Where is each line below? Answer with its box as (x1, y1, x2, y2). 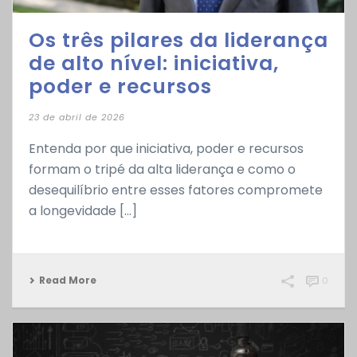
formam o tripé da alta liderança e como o (29, 159, 296, 178)
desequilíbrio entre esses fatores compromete (29, 180, 323, 199)
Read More (39, 273, 96, 287)
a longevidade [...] (29, 201, 137, 220)
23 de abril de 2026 (29, 110, 125, 124)
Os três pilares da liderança (29, 25, 328, 54)
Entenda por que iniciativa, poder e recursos (29, 139, 304, 158)
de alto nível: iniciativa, (29, 49, 279, 77)
